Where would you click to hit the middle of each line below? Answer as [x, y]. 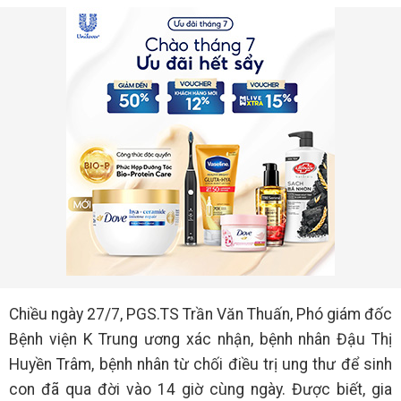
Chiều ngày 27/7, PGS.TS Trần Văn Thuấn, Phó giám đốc [200, 314]
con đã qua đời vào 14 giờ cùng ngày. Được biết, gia [200, 389]
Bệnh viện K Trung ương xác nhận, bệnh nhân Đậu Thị [200, 339]
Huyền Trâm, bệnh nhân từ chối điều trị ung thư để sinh [200, 364]
